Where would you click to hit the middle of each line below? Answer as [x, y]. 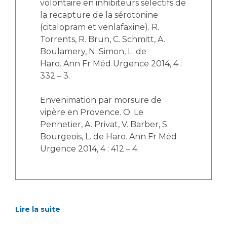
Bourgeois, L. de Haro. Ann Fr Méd [108, 137]
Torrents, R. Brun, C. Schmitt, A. [103, 39]
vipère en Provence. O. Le [92, 112]
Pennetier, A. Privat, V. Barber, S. [104, 124]
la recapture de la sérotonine [99, 15]
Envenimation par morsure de [101, 100]
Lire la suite [38, 209]
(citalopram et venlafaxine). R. [100, 27]
